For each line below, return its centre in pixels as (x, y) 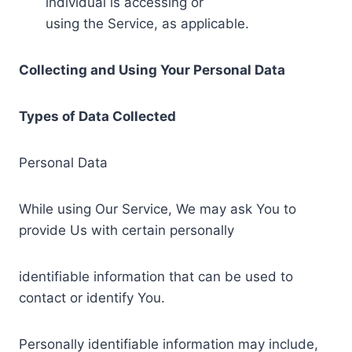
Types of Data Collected (97, 116)
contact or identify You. (92, 297)
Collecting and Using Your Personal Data (152, 70)
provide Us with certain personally (126, 230)
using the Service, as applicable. (147, 23)
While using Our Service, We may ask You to (158, 209)
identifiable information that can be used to (156, 276)
